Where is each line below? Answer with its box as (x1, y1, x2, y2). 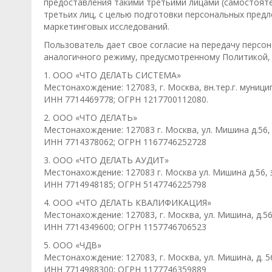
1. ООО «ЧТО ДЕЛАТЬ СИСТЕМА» (44, 69, 181, 81)
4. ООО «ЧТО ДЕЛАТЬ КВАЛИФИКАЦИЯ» (44, 197, 211, 208)
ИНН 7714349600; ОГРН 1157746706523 (44, 221, 206, 233)
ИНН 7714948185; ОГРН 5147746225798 (44, 178, 206, 190)
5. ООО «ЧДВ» (44, 239, 101, 251)
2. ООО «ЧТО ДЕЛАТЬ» (44, 112, 137, 123)
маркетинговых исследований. (44, 21, 169, 32)
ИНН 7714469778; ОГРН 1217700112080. (44, 93, 208, 105)
